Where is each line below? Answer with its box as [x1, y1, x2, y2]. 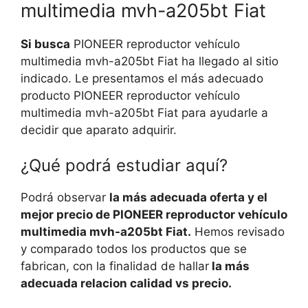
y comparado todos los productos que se [21, 242, 247, 256]
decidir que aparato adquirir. [21, 122, 177, 137]
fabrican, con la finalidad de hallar [21, 259, 209, 274]
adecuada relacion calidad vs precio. [21, 276, 232, 291]
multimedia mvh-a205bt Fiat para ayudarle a [21, 105, 268, 120]
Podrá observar [21, 190, 109, 205]
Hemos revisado [191, 225, 285, 239]
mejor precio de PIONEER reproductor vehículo [21, 208, 287, 222]
